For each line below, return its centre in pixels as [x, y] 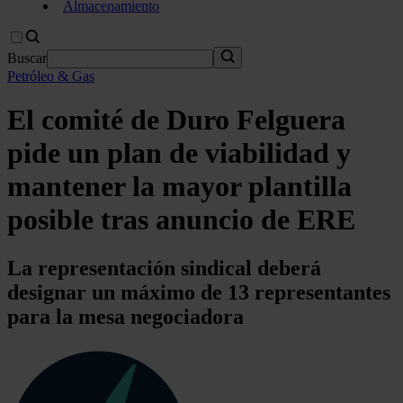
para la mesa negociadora [125, 316]
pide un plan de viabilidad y [179, 153]
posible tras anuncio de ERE [181, 220]
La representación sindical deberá [164, 268]
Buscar [27, 58]
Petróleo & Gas [51, 76]
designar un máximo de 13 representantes [199, 292]
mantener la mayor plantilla [179, 187]
